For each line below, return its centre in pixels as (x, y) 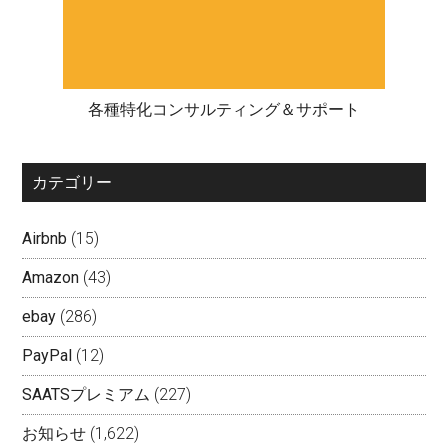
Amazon (51, 277)
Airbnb (45, 238)
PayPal (47, 355)
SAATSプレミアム (86, 394)
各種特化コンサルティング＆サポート (224, 109)
